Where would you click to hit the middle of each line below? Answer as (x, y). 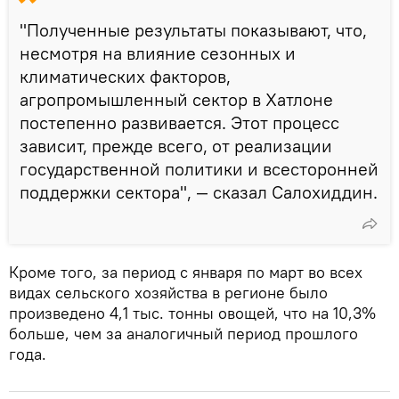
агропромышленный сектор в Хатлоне (176, 99)
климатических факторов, (125, 76)
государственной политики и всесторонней (199, 168)
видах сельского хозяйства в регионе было (168, 292)
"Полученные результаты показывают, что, (193, 29)
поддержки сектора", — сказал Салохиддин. (199, 191)
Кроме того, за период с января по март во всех (186, 272)
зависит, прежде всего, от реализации (176, 145)
